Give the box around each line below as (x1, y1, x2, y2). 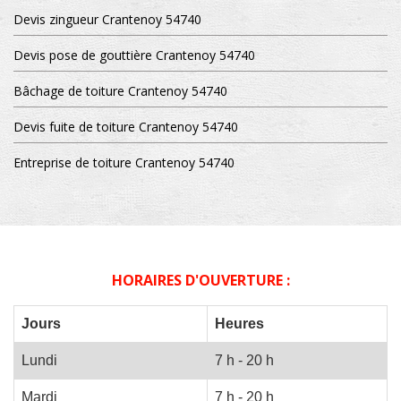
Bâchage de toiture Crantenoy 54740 (13, 82, 227, 100)
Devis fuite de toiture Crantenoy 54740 (13, 118, 238, 136)
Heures (215, 316, 264, 332)
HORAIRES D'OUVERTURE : (111, 270, 290, 291)
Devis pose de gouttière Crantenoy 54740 (13, 47, 255, 64)
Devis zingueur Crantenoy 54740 (13, 11, 201, 29)
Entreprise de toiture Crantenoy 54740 (13, 154, 235, 172)
